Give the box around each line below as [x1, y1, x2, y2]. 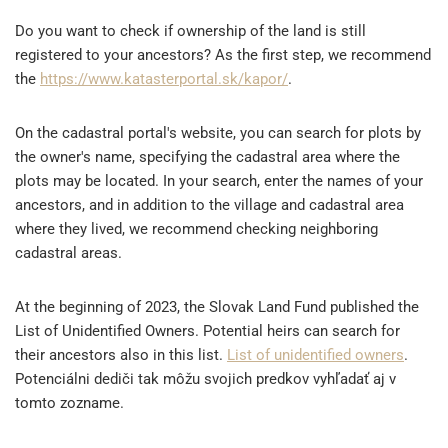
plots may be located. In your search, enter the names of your [15, 171, 423, 190]
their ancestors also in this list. [15, 345, 227, 364]
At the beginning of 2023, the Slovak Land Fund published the [15, 297, 419, 316]
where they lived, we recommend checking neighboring [15, 219, 378, 238]
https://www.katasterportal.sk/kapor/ [40, 69, 288, 88]
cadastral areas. [15, 243, 122, 262]
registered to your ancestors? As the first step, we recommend [15, 45, 431, 64]
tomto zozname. [15, 393, 124, 412]
